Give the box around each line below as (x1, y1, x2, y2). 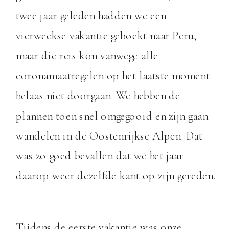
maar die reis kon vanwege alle (15, 49, 158, 63)
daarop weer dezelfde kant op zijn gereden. (15, 169, 216, 184)
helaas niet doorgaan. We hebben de (15, 88, 180, 103)
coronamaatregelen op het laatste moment (15, 68, 210, 83)
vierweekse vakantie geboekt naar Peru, (15, 28, 197, 43)
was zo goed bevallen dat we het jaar (15, 149, 184, 164)
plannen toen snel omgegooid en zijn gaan (15, 108, 209, 123)
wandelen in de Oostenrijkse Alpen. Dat (15, 128, 203, 143)
